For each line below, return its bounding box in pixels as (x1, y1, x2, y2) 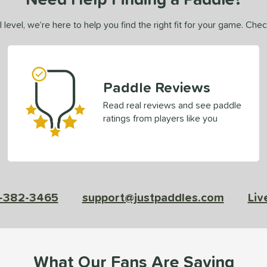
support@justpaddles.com (82, 188, 224, 206)
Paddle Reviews (103, 76, 211, 98)
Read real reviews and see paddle (103, 97, 242, 112)
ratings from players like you (103, 110, 218, 125)
